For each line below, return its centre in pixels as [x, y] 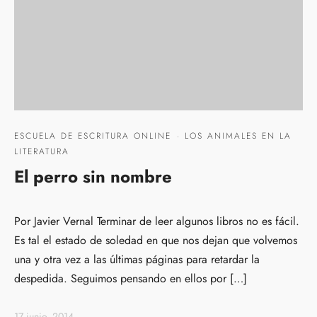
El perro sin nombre [93, 177]
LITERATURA [42, 151]
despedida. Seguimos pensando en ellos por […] [131, 279]
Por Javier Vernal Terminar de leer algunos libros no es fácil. [157, 221]
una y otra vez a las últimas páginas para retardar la [137, 260]
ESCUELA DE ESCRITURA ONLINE [93, 136]
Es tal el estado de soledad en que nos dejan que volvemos [156, 241]
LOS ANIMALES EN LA [238, 136]
